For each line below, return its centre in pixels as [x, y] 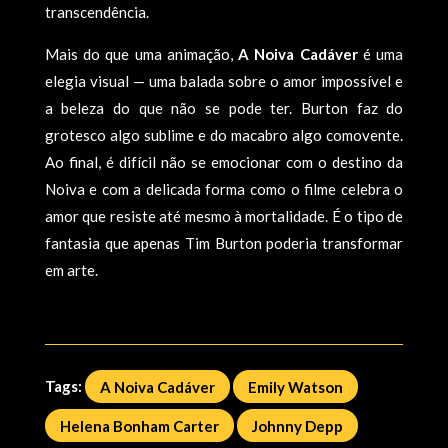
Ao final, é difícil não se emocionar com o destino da [224, 162]
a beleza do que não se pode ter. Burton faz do [224, 108]
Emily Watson [295, 386]
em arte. [71, 270]
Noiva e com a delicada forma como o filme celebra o [224, 189]
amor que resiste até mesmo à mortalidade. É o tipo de [224, 216]
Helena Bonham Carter [139, 425]
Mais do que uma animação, [141, 54]
